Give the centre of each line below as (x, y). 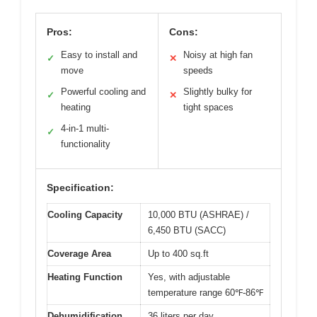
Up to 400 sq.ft (178, 253)
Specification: (80, 187)
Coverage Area (79, 253)
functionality (86, 144)
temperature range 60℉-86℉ (206, 292)
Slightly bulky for (218, 91)
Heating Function (85, 277)
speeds (198, 70)
